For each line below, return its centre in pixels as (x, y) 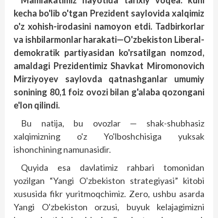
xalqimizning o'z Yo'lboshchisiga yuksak (109, 136)
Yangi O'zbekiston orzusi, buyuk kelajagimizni (109, 207)
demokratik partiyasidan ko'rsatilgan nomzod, (109, 53)
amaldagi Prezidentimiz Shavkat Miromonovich (109, 66)
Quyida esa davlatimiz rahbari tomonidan (113, 167)
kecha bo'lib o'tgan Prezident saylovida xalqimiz (109, 13)
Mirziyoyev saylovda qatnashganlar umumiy (109, 79)
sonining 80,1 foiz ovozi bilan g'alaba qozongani (109, 92)
